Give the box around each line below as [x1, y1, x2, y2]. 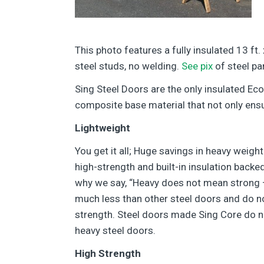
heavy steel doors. [75, 225, 156, 236]
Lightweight [75, 122, 130, 134]
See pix [181, 60, 213, 72]
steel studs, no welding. [75, 60, 181, 72]
